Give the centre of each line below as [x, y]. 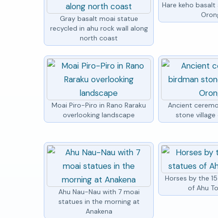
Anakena [99, 211]
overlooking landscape [99, 115]
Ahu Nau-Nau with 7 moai [99, 191]
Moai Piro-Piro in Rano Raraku [99, 105]
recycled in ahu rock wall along [99, 28]
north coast [99, 38]
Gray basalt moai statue [99, 18]
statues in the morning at [99, 201]
